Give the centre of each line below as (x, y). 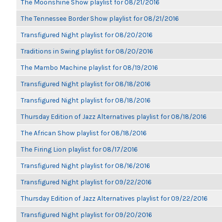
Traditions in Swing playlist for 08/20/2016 (87, 51)
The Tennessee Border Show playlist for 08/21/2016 (100, 18)
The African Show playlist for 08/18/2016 (84, 133)
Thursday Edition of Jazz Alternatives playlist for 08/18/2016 (114, 116)
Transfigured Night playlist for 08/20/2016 (87, 35)
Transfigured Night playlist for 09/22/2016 (86, 182)
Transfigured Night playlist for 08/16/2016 (85, 166)
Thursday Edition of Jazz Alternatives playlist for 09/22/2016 (114, 198)
